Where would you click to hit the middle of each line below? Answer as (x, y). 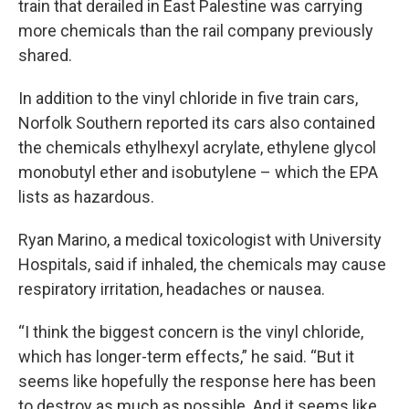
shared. (45, 56)
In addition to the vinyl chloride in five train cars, (188, 99)
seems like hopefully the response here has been (197, 382)
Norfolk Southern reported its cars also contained (197, 123)
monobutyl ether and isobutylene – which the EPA (198, 173)
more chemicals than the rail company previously (196, 31)
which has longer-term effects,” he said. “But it (186, 357)
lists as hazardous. (86, 197)
